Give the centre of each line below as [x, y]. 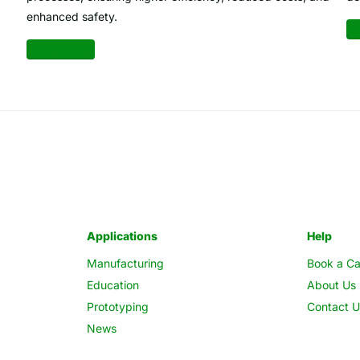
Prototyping [117, 307]
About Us [332, 285]
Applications [122, 236]
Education [112, 285]
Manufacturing [125, 264]
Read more [55, 50]
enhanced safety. [72, 17]
